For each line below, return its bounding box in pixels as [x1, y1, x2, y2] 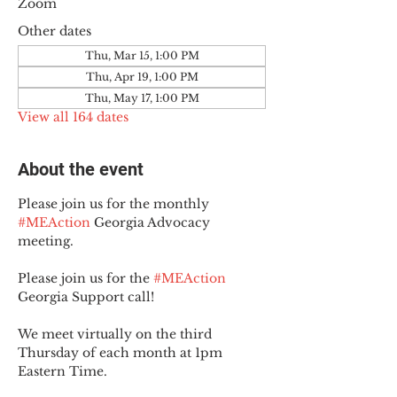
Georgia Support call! [18, 289, 154, 305]
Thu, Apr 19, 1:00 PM [85, 70, 198, 83]
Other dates [18, 23, 91, 39]
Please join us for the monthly [18, 196, 213, 212]
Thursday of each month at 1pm [18, 345, 226, 361]
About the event [18, 159, 144, 180]
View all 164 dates [18, 109, 128, 125]
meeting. [18, 233, 74, 249]
